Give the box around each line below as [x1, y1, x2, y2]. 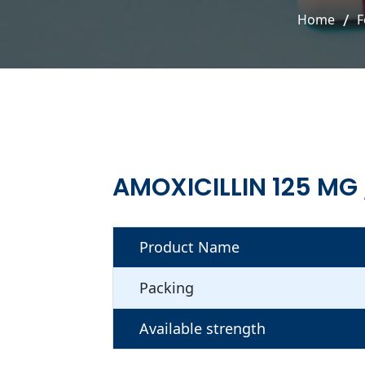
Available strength [139, 318, 266, 338]
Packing [139, 277, 194, 297]
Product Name [139, 236, 240, 257]
